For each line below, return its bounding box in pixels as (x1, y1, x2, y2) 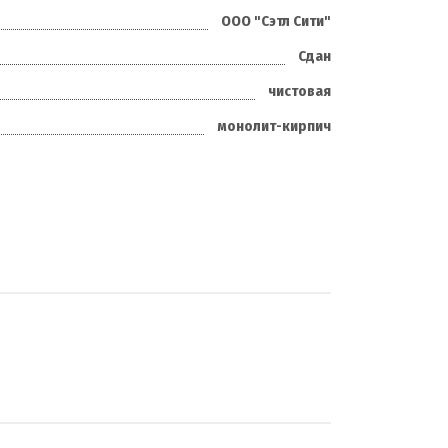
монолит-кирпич (217, 117, 331, 135)
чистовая (268, 82, 331, 100)
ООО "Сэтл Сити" (221, 12, 331, 30)
